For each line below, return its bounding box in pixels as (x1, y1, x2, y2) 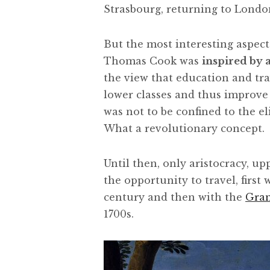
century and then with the (104, 190, 245, 203)
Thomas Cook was (104, 54, 202, 67)
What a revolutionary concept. (104, 122, 265, 134)
